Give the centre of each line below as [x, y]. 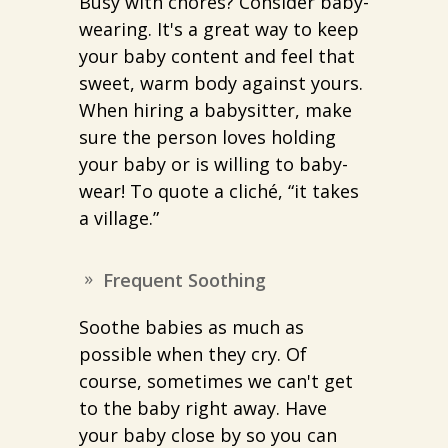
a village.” [119, 218]
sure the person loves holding [207, 137]
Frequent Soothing [184, 280]
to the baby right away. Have [203, 408]
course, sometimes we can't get [216, 381]
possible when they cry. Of [193, 354]
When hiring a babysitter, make [215, 110]
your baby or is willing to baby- [213, 164]
